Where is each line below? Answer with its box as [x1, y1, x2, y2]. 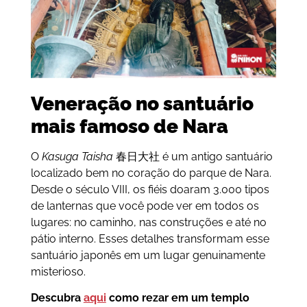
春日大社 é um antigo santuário [112, 150, 273, 164]
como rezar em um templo [106, 291, 249, 305]
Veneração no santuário [30, 93, 254, 116]
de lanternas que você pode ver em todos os [30, 199, 259, 213]
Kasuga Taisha [41, 150, 113, 164]
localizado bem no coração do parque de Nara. [30, 167, 271, 180]
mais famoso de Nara [30, 115, 228, 138]
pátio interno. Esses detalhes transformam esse [30, 232, 269, 246]
